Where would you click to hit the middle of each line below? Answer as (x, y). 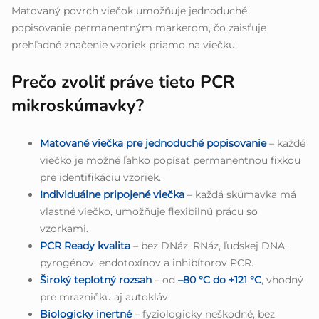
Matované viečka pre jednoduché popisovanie (153, 143)
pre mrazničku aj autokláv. (105, 297)
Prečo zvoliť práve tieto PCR (123, 82)
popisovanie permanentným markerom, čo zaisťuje (139, 28)
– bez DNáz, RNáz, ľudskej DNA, (209, 246)
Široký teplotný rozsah (96, 280)
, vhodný (282, 280)
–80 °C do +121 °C (220, 280)
